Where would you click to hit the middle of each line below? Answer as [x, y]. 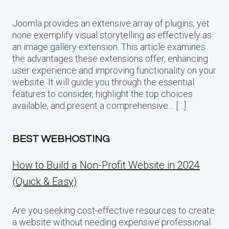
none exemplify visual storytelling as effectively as [112, 35]
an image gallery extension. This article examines [109, 47]
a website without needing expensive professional [111, 222]
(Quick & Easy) [45, 181]
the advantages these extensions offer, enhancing [110, 58]
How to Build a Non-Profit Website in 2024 [106, 165]
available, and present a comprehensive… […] [99, 105]
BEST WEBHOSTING [61, 139]
